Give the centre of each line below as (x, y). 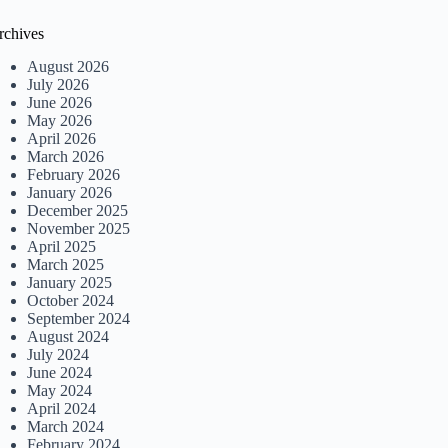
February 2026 (74, 174)
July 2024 (58, 354)
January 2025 (70, 282)
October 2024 (71, 300)
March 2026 (66, 156)
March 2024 (66, 426)
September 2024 (79, 318)
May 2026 (60, 120)
